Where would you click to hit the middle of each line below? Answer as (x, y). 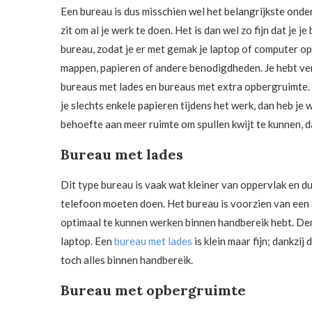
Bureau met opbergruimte (153, 290)
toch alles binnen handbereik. (128, 260)
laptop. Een (87, 241)
